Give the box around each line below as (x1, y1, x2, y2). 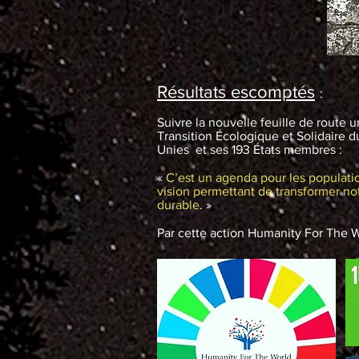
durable (157, 198, 200, 212)
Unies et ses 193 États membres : (157, 143, 342, 156)
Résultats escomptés (157, 83, 315, 101)
